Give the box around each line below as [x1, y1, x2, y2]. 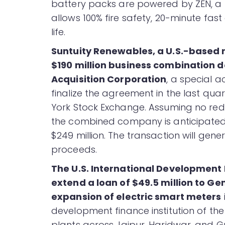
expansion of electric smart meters [51, 190, 221, 203]
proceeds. [51, 143, 97, 156]
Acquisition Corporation [51, 73, 167, 86]
